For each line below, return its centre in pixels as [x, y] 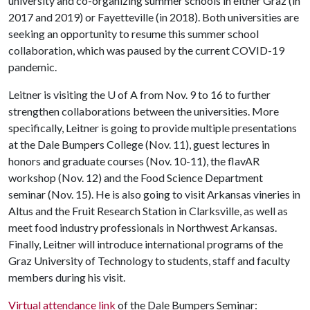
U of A [122, 94]
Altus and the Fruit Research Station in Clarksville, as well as [148, 211]
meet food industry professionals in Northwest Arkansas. [143, 227]
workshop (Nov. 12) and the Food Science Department [136, 177]
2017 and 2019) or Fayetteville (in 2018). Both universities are [154, 17]
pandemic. [33, 67]
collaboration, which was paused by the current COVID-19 [146, 50]
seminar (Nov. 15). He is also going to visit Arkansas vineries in [154, 194]
